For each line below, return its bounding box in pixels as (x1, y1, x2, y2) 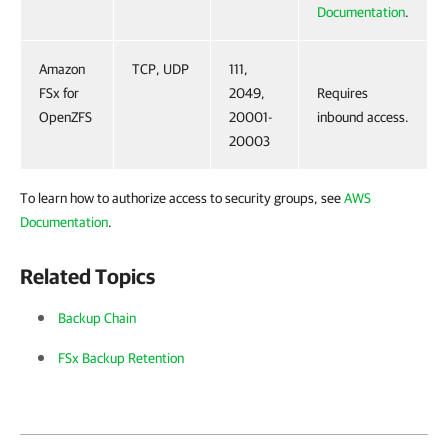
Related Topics (20, 264, 155, 288)
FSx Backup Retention (58, 350, 184, 366)
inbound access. (317, 109, 409, 125)
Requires (317, 85, 368, 101)
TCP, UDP (132, 61, 189, 77)
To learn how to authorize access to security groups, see (20, 190, 344, 206)
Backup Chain (58, 310, 136, 326)
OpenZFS (39, 109, 92, 125)
